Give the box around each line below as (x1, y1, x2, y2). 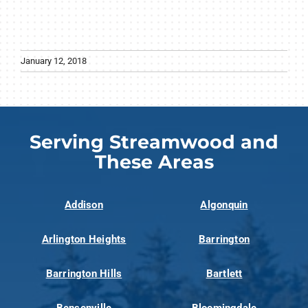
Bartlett (206, 267, 243, 280)
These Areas (94, 150, 214, 173)
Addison (65, 199, 103, 212)
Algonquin (200, 199, 248, 212)
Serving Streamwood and (30, 130, 278, 153)
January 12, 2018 (21, 56, 87, 67)
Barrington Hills (45, 267, 122, 280)
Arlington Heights (41, 233, 126, 246)
